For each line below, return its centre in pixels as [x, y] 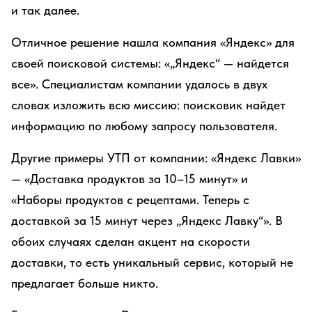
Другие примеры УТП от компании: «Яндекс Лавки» [156, 158]
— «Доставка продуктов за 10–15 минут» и [130, 179]
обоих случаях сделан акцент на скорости [131, 241]
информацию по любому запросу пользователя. [144, 126]
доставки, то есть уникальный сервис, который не [152, 262]
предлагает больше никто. [85, 283]
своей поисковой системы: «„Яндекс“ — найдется [150, 63]
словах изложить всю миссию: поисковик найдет [148, 105]
